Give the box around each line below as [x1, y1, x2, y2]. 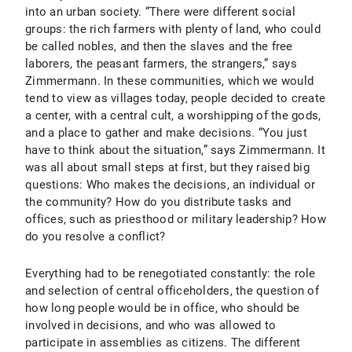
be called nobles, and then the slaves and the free [25, 39, 293, 53]
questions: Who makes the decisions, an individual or [25, 178, 315, 192]
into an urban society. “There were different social [25, 5, 295, 19]
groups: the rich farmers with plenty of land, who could [25, 22, 321, 36]
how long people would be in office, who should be [25, 301, 300, 315]
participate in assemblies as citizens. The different [25, 335, 300, 350]
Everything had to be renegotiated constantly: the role [25, 266, 316, 280]
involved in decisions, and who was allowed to [25, 318, 277, 332]
